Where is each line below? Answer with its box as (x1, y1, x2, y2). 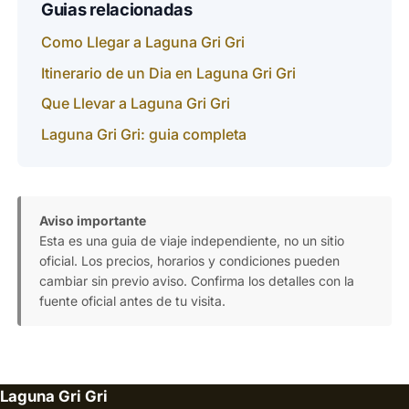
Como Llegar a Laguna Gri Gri (40, 32, 245, 51)
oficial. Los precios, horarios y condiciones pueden (39, 252, 341, 268)
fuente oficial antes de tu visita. (39, 292, 226, 309)
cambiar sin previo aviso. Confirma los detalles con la (39, 272, 355, 288)
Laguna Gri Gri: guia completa (40, 125, 246, 144)
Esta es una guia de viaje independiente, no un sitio (39, 232, 345, 248)
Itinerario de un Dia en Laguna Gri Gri (40, 63, 296, 82)
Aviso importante (39, 212, 147, 228)
